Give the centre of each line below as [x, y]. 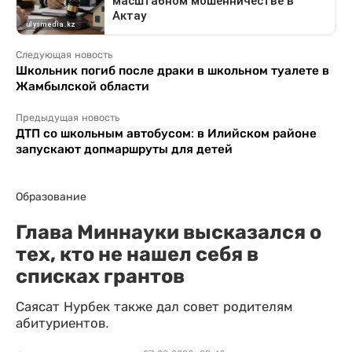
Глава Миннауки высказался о [169, 232]
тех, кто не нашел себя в [137, 254]
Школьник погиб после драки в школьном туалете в [172, 70]
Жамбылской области [82, 86]
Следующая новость [64, 55]
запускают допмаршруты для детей [124, 149]
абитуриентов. [62, 323]
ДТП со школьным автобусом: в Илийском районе [166, 133]
